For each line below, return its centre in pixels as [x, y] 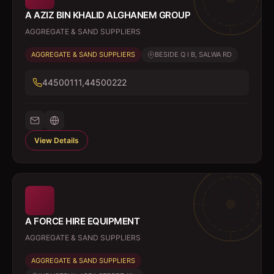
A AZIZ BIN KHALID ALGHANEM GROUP [108, 15]
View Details [57, 140]
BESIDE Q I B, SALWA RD [193, 54]
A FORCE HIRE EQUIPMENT [82, 221]
